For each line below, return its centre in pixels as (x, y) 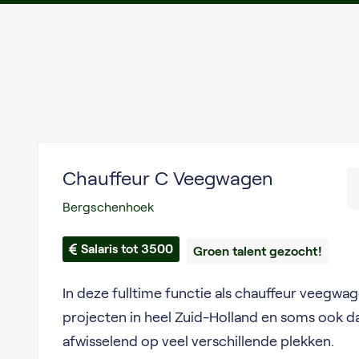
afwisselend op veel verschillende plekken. (200, 341)
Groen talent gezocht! (257, 251)
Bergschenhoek (108, 207)
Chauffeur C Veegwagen (167, 178)
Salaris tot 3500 (127, 249)
